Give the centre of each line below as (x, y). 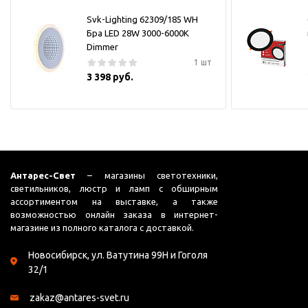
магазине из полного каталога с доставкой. (102, 227)
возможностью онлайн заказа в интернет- (114, 214)
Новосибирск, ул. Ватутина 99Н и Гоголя (118, 255)
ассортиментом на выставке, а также (114, 201)
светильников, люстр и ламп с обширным (114, 188)
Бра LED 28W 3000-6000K (138, 33)
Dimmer (102, 46)
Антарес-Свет (43, 175)
